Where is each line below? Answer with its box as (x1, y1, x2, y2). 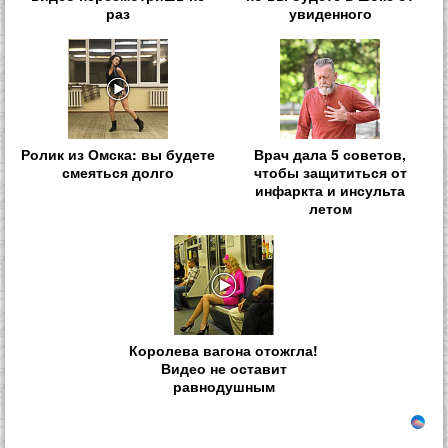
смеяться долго (61, 162, 174, 183)
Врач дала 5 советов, (254, 144, 407, 165)
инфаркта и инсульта (255, 180, 406, 201)
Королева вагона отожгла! (129, 339, 319, 360)
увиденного (288, 3, 372, 24)
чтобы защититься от (253, 162, 407, 183)
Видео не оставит (160, 357, 287, 378)
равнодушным (172, 375, 275, 396)
